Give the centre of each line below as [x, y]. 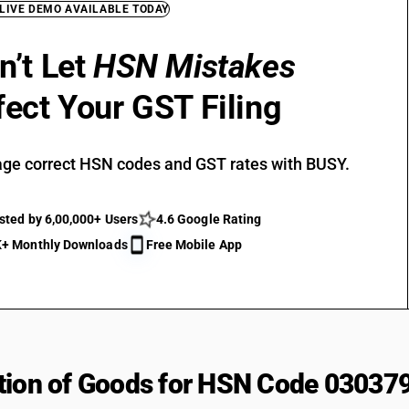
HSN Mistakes [194, 67]
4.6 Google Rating [209, 219]
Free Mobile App [194, 245]
